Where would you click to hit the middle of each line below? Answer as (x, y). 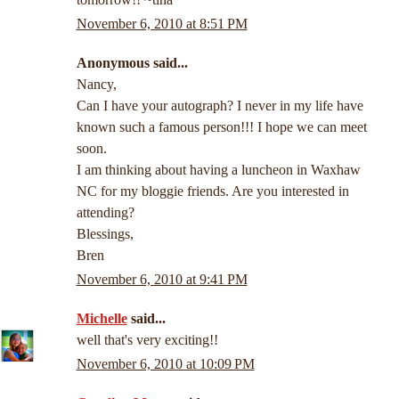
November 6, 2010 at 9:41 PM (162, 279)
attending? (105, 212)
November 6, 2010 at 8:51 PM (162, 23)
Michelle (102, 318)
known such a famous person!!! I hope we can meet (221, 126)
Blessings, (105, 233)
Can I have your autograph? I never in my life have (220, 105)
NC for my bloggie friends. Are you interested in (212, 191)
